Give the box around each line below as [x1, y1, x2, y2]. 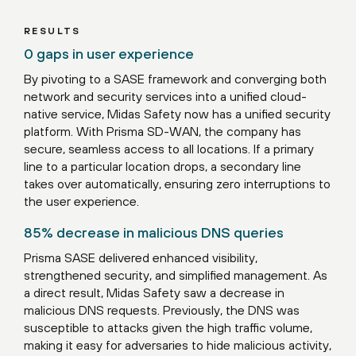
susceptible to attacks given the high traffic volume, [24, 320, 312, 335]
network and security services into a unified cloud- [24, 89, 307, 104]
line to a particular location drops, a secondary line [24, 159, 301, 174]
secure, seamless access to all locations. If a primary [24, 141, 314, 157]
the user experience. [24, 194, 139, 209]
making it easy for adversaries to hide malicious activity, [24, 338, 331, 353]
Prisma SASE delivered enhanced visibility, [24, 250, 257, 265]
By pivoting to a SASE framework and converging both [24, 72, 327, 87]
